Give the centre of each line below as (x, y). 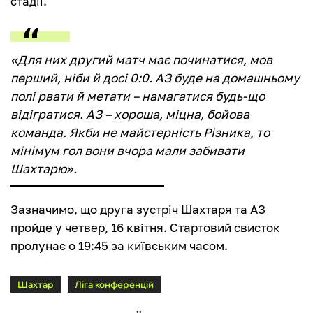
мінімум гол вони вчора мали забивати (128, 151)
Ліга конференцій (114, 285)
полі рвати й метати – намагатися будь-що (138, 96)
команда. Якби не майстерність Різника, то (140, 133)
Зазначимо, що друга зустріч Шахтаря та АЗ (138, 210)
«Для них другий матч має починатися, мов (141, 60)
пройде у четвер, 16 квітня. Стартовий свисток (145, 228)
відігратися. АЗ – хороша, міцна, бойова (130, 115)
